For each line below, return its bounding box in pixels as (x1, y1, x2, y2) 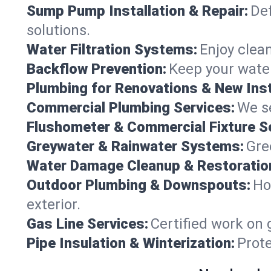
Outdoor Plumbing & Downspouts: (27, 176, 250, 194)
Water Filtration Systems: (27, 41, 197, 58)
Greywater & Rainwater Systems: (27, 137, 244, 155)
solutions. (27, 21, 90, 39)
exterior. (27, 195, 80, 213)
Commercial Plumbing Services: (27, 99, 235, 116)
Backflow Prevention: (27, 60, 166, 77)
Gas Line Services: (27, 215, 148, 232)
